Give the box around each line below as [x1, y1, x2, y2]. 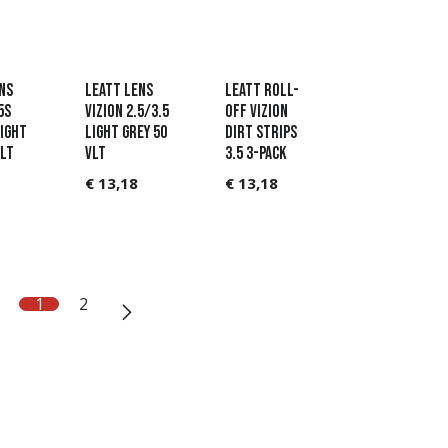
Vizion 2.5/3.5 [84, 101, 169, 123]
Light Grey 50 [84, 122, 167, 144]
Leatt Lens [84, 80, 153, 102]
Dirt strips [225, 122, 297, 144]
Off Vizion [225, 101, 288, 123]
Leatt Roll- [225, 80, 299, 102]
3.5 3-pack [225, 143, 287, 165]
